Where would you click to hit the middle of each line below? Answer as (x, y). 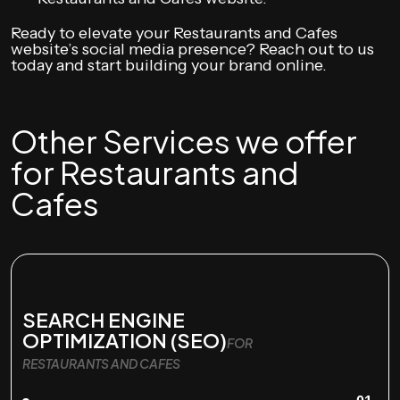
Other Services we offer (184, 141)
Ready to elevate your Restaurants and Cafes (174, 33)
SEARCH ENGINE (104, 320)
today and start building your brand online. (169, 65)
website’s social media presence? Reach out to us (192, 49)
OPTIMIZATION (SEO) (125, 340)
